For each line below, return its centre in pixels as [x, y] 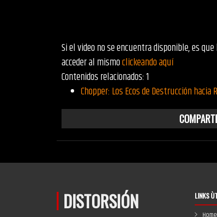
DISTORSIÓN [101, 201]
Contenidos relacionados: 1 [105, 77]
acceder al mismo [92, 62]
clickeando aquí [148, 62]
